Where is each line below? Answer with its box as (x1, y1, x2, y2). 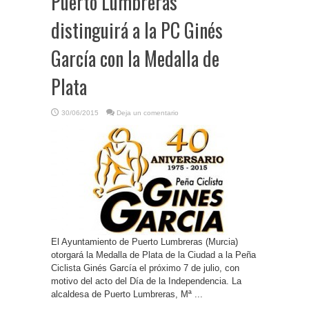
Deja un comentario (117, 109, 179, 117)
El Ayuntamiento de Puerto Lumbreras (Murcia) (51, 237, 238, 247)
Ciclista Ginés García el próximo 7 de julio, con (51, 263, 239, 273)
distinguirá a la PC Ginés (51, 16, 223, 44)
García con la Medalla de (51, 44, 219, 72)
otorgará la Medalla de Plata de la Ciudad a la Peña (51, 250, 256, 260)
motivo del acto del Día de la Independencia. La (51, 276, 241, 286)
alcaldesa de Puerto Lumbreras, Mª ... (51, 289, 203, 299)
